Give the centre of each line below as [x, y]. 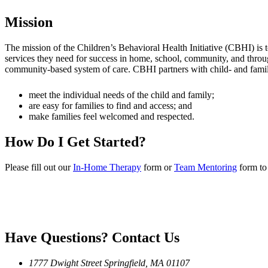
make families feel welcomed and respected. [112, 116]
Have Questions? [57, 237]
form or [158, 167]
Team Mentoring [205, 167]
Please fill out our [39, 167]
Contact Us [144, 237]
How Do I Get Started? [75, 141]
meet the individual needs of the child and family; [121, 95]
